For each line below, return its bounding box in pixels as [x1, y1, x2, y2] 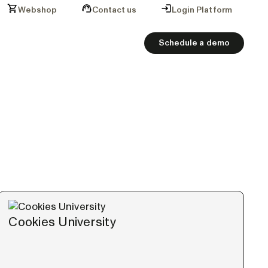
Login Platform [171, 4, 232, 16]
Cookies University [8, 214, 116, 231]
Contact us [92, 4, 137, 16]
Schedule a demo [158, 37, 230, 48]
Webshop [17, 4, 57, 16]
